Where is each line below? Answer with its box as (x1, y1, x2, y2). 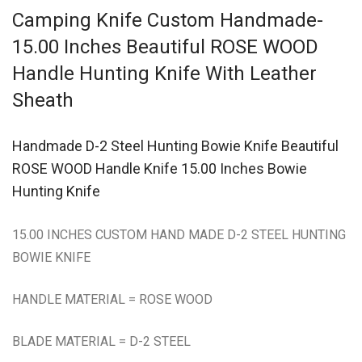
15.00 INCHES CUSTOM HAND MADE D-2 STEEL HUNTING (12, 227, 346, 242)
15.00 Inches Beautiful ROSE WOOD (12, 36, 318, 58)
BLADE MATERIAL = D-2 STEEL (12, 334, 191, 349)
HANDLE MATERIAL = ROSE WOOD (12, 292, 213, 307)
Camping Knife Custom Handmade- (12, 9, 323, 32)
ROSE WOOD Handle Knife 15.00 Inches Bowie (12, 160, 307, 177)
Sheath (12, 89, 74, 112)
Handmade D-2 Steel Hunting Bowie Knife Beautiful (12, 137, 339, 154)
